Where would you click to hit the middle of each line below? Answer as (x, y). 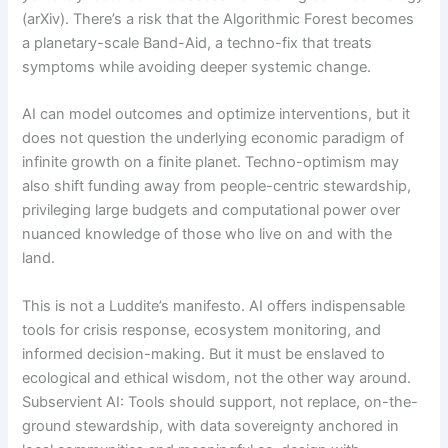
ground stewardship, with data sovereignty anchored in (211, 425)
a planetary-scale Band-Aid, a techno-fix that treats (197, 42)
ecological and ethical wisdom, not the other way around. (217, 377)
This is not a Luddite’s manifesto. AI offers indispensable (214, 305)
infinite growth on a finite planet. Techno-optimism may (211, 162)
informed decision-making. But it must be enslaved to (204, 353)
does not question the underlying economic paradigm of (213, 138)
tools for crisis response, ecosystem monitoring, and (202, 329)
